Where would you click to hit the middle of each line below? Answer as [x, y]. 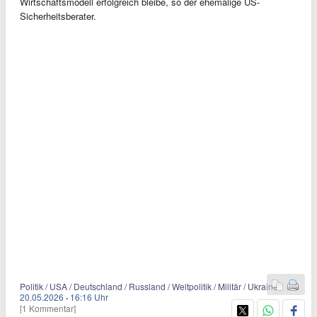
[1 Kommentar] [48, 309]
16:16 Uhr [89, 297]
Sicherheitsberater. [58, 16]
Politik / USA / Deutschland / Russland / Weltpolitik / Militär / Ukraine [149, 287]
